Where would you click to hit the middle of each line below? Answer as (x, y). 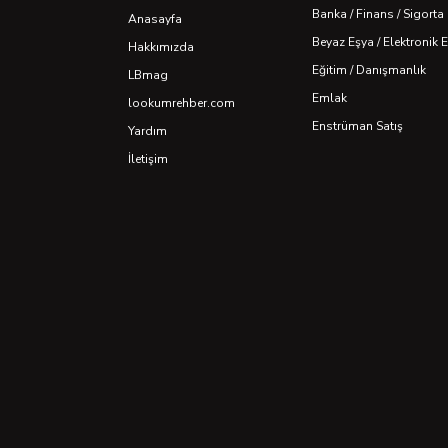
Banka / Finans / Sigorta (378, 14)
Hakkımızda (161, 47)
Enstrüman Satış (357, 126)
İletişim (148, 159)
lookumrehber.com (181, 103)
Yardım (147, 131)
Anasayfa (155, 19)
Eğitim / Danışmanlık (369, 70)
